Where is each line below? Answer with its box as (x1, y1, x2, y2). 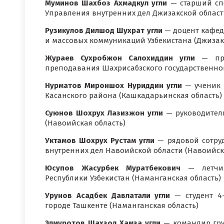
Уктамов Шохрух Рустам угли (45, 136, 155, 145)
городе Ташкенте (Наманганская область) (45, 201, 198, 210)
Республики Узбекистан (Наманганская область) (45, 173, 221, 182)
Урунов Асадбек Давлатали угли (45, 191, 170, 200)
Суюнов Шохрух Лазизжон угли (45, 108, 163, 117)
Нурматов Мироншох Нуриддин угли (45, 81, 182, 90)
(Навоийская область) (45, 118, 125, 127)
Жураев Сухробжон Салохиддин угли (45, 53, 195, 62)
